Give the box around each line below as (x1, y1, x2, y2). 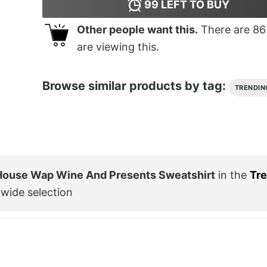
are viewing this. (76, 41, 159, 54)
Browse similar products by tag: (42, 78, 229, 93)
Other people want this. (76, 23, 198, 36)
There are (197, 23, 253, 36)
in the (215, 168, 250, 181)
